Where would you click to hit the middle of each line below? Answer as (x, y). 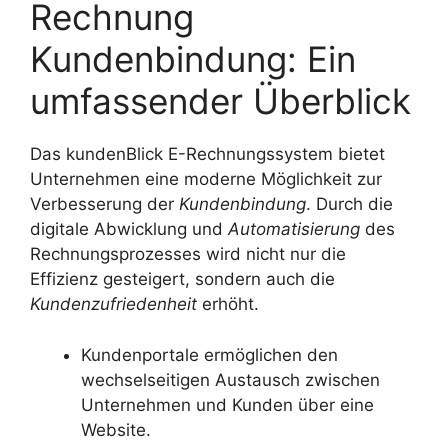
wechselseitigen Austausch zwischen (230, 379)
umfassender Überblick (220, 101)
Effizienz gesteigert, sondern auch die (182, 279)
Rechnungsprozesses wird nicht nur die (188, 254)
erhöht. (228, 304)
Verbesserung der (104, 204)
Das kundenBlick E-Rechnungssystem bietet (207, 154)
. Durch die (349, 204)
